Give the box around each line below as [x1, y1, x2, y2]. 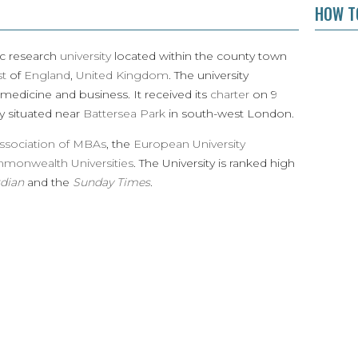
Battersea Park [83, 105, 165, 121]
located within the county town [111, 48, 287, 63]
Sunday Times [73, 174, 150, 189]
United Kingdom [76, 67, 169, 82]
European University [133, 136, 245, 151]
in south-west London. [165, 105, 294, 121]
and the [24, 174, 73, 189]
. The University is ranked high [133, 155, 295, 170]
